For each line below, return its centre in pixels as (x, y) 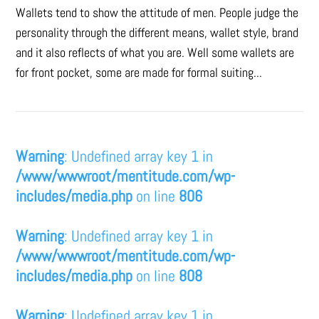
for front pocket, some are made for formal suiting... (139, 72)
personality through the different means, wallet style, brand (157, 32)
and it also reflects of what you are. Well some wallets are (155, 52)
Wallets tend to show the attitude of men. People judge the (157, 12)
